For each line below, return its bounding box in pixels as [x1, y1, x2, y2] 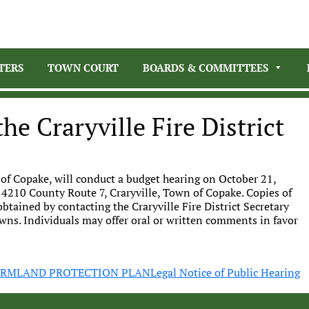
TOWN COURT [48, 61, 119, 74]
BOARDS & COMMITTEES [143, 61, 268, 74]
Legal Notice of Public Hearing [150, 265, 300, 280]
